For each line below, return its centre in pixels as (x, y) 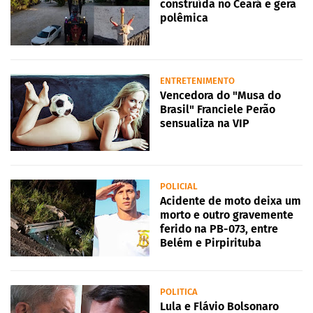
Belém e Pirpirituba (211, 243)
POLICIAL (179, 187)
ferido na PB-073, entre (219, 229)
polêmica (184, 18)
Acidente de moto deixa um (231, 201)
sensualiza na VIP (205, 124)
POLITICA (179, 292)
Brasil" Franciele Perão (218, 110)
